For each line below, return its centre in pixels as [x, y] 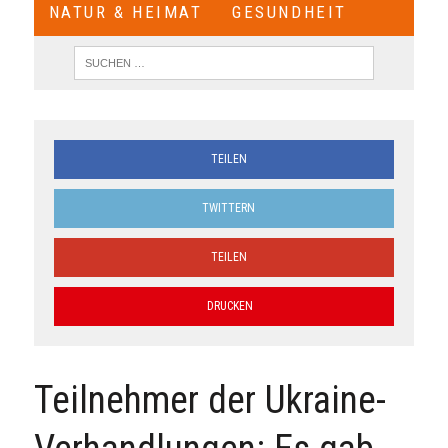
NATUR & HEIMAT [125, 12]
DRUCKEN [229, 306]
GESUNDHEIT [289, 12]
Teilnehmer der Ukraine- [209, 400]
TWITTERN [229, 208]
